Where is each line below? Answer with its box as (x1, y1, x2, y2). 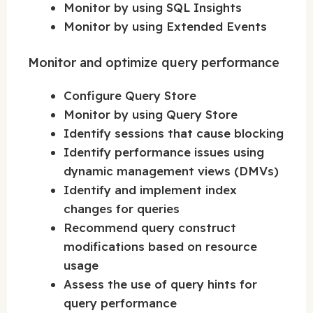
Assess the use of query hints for (64, 276, 257, 291)
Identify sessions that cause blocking (64, 125, 284, 140)
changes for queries (64, 201, 180, 216)
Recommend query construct (64, 219, 236, 235)
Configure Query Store (64, 87, 196, 103)
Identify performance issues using (64, 144, 264, 159)
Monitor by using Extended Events (64, 19, 267, 34)
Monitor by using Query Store (64, 106, 238, 122)
